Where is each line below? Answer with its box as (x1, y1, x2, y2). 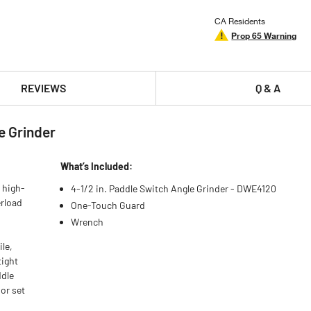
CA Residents (215, 15, 266, 26)
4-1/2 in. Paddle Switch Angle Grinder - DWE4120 (71, 183, 277, 194)
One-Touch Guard (71, 199, 146, 211)
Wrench (71, 216, 104, 228)
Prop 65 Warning (231, 30, 297, 41)
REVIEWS (20, 81, 66, 94)
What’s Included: (60, 160, 133, 172)
